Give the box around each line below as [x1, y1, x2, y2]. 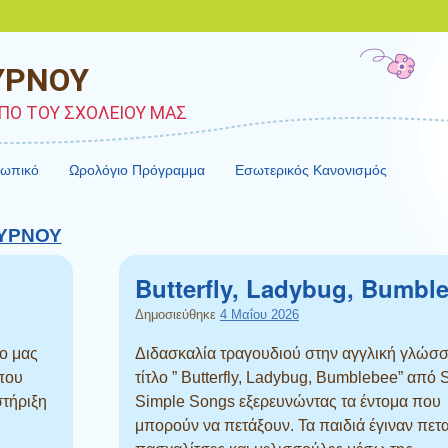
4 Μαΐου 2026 [220, 306, 299, 322]
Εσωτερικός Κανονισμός [235, 162, 388, 178]
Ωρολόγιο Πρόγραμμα [69, 162, 206, 178]
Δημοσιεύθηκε [135, 306, 220, 322]
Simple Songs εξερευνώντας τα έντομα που [135, 392, 441, 410]
